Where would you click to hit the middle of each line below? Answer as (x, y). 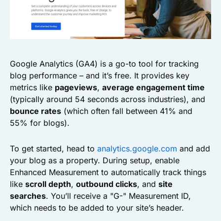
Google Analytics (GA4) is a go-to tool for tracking (104, 64)
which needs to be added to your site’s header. (97, 208)
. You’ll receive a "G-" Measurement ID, (118, 196)
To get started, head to (54, 149)
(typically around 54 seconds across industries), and (108, 99)
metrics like (32, 88)
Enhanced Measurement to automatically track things (108, 172)
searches (28, 196)
